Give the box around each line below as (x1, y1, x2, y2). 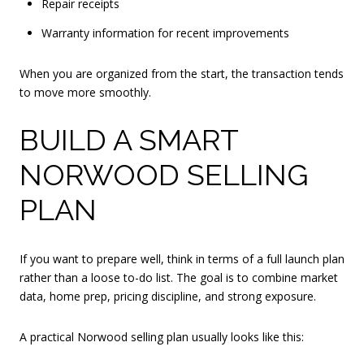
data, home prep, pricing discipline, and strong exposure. (19, 288, 316, 304)
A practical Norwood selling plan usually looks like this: (19, 328, 304, 344)
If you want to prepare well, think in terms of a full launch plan (19, 250, 344, 266)
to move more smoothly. (19, 84, 151, 100)
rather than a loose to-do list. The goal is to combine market (19, 269, 338, 285)
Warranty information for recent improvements (41, 24, 289, 41)
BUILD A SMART (19, 123, 238, 158)
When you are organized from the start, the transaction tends (19, 65, 344, 81)
